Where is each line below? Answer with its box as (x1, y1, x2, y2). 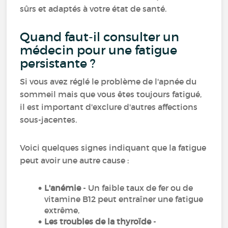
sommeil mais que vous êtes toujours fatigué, (20, 89, 202, 99)
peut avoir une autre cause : (20, 155, 129, 165)
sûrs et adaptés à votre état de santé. (20, 4, 167, 14)
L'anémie (44, 183, 81, 193)
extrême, (44, 205, 80, 215)
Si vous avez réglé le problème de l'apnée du (20, 76, 197, 87)
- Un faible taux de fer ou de (81, 183, 193, 193)
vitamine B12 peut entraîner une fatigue (44, 194, 204, 204)
